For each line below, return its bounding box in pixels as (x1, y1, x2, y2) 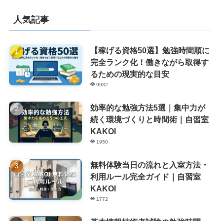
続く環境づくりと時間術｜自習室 (90, 114, 209, 124)
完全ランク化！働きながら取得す (90, 57, 209, 67)
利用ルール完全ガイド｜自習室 (90, 172, 201, 182)
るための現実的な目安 (90, 69, 169, 78)
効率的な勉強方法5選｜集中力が (90, 103, 205, 112)
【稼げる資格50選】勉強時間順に (90, 45, 210, 55)
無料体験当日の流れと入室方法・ (90, 160, 209, 170)
